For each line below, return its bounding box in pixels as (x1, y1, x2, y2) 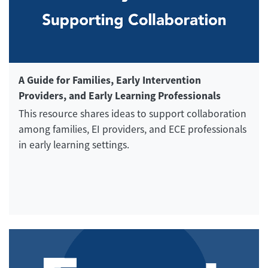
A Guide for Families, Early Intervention (19, 73, 201, 88)
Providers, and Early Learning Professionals (19, 89, 221, 103)
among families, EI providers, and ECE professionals (19, 123, 246, 136)
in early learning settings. (19, 138, 129, 152)
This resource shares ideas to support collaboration (19, 107, 246, 121)
